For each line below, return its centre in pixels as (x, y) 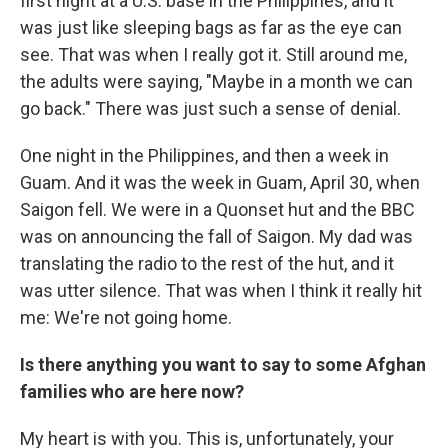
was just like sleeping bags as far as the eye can (211, 27)
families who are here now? (132, 391)
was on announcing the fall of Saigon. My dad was (216, 236)
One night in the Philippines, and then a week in (204, 155)
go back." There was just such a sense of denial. (210, 108)
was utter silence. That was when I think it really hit (221, 290)
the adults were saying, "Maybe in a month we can (216, 81)
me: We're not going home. (126, 317)
